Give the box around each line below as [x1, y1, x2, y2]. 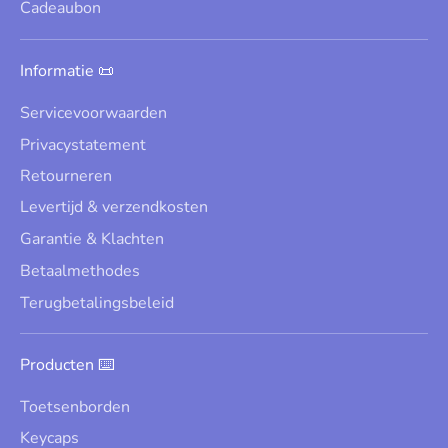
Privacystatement [20, 133, 146, 156]
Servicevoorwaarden [20, 102, 167, 125]
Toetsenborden [20, 396, 130, 419]
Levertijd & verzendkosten [20, 196, 208, 219]
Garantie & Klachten [20, 228, 164, 251]
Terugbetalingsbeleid [20, 291, 174, 314]
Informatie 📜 [20, 60, 114, 83]
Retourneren [20, 165, 112, 188]
